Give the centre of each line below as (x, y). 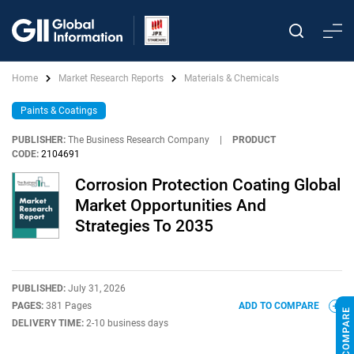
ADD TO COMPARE (280, 306)
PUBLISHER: (39, 140)
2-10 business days (127, 323)
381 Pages (69, 306)
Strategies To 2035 (144, 226)
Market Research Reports (111, 78)
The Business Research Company (139, 140)
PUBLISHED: (40, 288)
